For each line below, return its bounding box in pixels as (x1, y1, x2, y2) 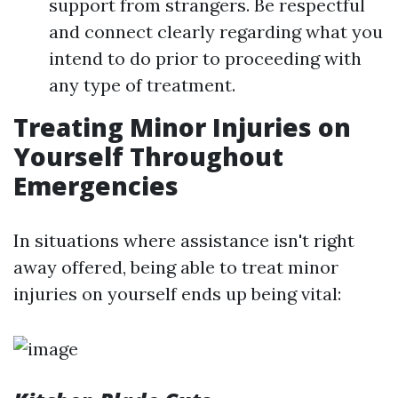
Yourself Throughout (13, 139, 283, 173)
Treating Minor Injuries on (13, 110, 351, 144)
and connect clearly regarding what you (49, 20, 383, 43)
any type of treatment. (49, 74, 235, 96)
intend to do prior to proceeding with (49, 47, 362, 69)
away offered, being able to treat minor (13, 256, 338, 278)
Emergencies (13, 169, 179, 203)
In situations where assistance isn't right (13, 229, 354, 251)
